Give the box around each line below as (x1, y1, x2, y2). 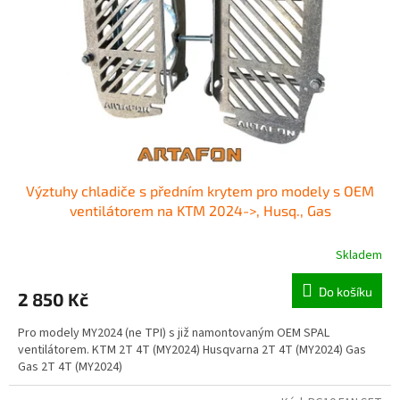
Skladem (336, 246, 382, 264)
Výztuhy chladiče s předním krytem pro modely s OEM (26, 181, 374, 199)
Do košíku (319, 283, 372, 299)
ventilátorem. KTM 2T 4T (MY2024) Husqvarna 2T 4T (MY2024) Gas (18, 340, 366, 359)
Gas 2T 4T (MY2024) (18, 357, 128, 376)
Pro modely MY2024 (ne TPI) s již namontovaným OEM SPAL (18, 323, 329, 342)
